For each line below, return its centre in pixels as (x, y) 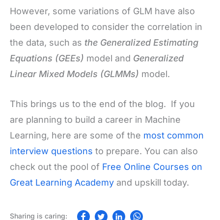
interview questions (51, 151)
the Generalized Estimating (141, 43)
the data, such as (47, 43)
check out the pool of (56, 166)
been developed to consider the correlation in (106, 27)
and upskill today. (151, 182)
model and (110, 58)
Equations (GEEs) (48, 58)
